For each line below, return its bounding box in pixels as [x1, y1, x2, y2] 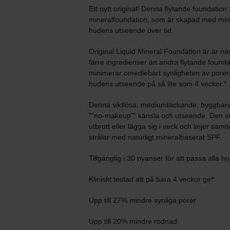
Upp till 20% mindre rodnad [89, 217, 177, 225]
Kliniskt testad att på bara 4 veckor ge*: [89, 175, 216, 183]
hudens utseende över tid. [89, 26, 174, 34]
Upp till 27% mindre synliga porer [89, 196, 196, 204]
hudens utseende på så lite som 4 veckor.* [89, 80, 226, 88]
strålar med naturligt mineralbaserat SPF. [89, 133, 222, 141]
